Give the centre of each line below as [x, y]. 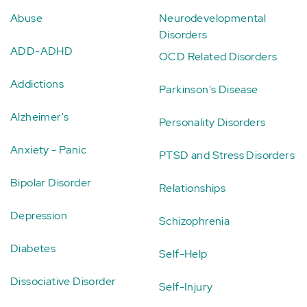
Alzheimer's [40, 117]
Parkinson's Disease [209, 90]
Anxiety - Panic [48, 150]
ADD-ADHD [42, 51]
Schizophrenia [195, 221]
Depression [39, 216]
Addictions [37, 84]
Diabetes [33, 249]
